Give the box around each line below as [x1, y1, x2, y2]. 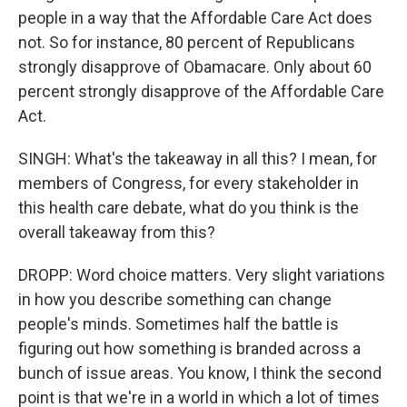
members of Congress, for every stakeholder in [18, 174, 359, 193]
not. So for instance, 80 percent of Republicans [18, 33, 355, 52]
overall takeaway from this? [18, 223, 215, 242]
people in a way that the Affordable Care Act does [18, 8, 372, 27]
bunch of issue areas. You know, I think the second [18, 363, 382, 382]
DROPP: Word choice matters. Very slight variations [18, 265, 385, 284]
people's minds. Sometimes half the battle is [18, 314, 339, 333]
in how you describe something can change [18, 290, 332, 309]
